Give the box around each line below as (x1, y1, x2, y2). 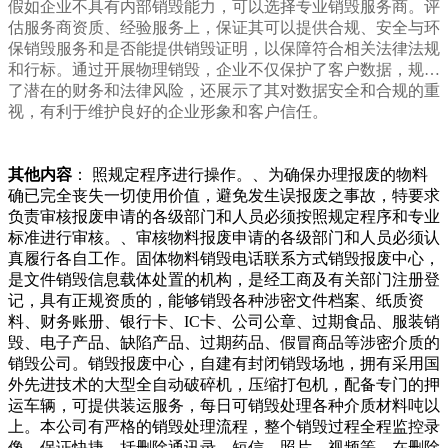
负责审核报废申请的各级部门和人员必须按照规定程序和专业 (8, 208, 440, 226)
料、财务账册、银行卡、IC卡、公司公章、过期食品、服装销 (8, 313, 440, 331)
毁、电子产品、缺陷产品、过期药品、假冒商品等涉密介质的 (8, 334, 440, 352)
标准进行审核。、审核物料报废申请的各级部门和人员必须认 (8, 229, 440, 247)
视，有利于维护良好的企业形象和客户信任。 (8, 103, 328, 121)
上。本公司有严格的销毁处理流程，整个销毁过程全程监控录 (8, 418, 440, 436)
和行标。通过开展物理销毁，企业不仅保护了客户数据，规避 (8, 61, 440, 79)
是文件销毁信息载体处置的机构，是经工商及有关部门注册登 (8, 271, 440, 289)
